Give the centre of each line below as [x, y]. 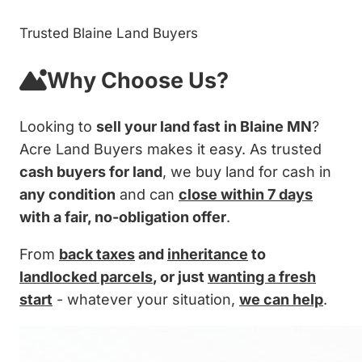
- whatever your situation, [146, 299]
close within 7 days [246, 194]
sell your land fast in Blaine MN [204, 126]
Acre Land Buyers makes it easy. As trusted [170, 149]
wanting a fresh [262, 277]
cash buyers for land [91, 172]
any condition [67, 194]
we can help [281, 299]
